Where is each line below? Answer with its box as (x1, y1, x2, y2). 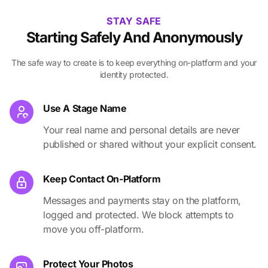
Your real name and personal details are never (43, 124, 240, 136)
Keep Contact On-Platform (43, 173, 161, 185)
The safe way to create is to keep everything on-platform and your (11, 57, 257, 68)
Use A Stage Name (43, 102, 127, 115)
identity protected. (99, 69, 169, 80)
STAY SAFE (106, 15, 162, 28)
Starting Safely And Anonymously (26, 29, 242, 47)
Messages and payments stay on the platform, (43, 194, 241, 207)
